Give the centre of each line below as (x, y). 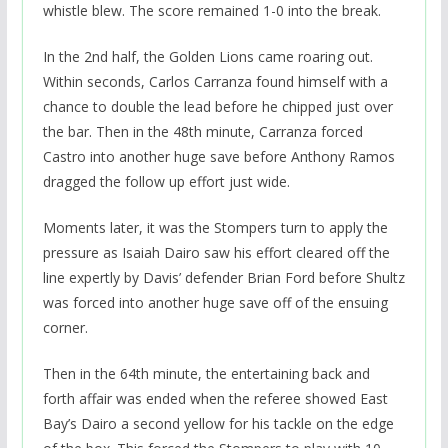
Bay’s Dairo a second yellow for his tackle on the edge (218, 423)
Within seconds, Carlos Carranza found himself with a (215, 81)
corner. (65, 327)
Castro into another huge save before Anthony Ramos (218, 156)
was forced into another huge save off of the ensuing (215, 302)
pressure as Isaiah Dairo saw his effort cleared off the (216, 252)
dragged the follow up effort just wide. (166, 181)
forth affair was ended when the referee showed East (215, 398)
